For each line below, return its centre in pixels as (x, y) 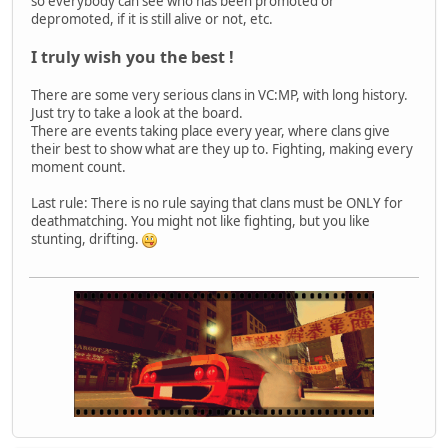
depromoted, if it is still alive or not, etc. (152, 18)
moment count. (78, 166)
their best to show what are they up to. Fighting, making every (222, 148)
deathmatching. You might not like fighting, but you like (200, 220)
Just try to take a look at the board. (137, 112)
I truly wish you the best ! (132, 56)
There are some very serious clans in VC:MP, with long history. (219, 94)
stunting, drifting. (86, 238)
